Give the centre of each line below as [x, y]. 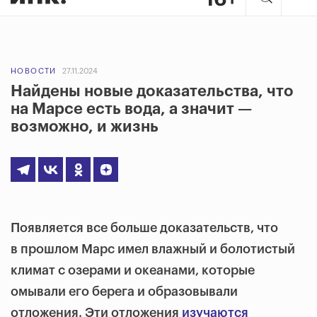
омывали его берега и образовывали [124, 292]
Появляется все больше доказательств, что [144, 228]
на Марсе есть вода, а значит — [131, 109]
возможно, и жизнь [85, 127]
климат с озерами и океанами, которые [133, 270]
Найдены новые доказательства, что [152, 91]
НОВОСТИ [34, 71]
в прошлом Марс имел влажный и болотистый [153, 249]
